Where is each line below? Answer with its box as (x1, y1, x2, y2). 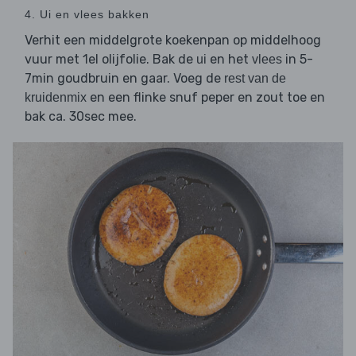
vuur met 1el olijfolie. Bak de (25, 51, 196, 67)
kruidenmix (25, 90, 87, 104)
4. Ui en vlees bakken (25, 7, 149, 21)
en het (207, 51, 252, 67)
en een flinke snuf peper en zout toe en (87, 89, 325, 105)
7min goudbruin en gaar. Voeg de (25, 70, 224, 86)
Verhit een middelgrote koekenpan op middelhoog (25, 32, 321, 48)
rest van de (224, 71, 286, 85)
